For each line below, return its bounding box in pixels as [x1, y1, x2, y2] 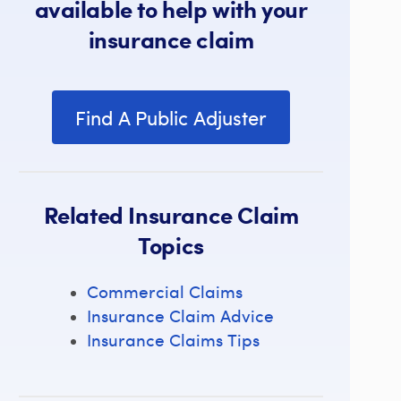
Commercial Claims [86, 279, 243, 303]
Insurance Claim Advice [86, 303, 274, 327]
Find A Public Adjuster [75, 104, 267, 131]
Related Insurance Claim [43, 198, 299, 231]
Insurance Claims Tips [86, 328, 260, 351]
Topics [138, 228, 204, 261]
